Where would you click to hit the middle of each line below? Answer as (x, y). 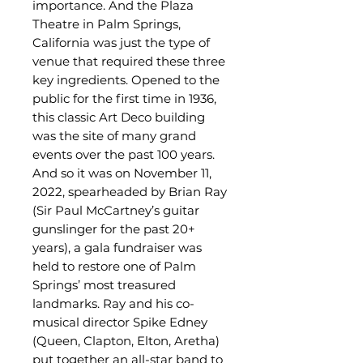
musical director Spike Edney (120, 322)
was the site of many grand (114, 136)
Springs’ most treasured (104, 285)
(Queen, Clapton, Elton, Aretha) (126, 341)
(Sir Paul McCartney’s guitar (116, 210)
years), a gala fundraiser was (117, 248)
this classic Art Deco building (119, 117)
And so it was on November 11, (122, 173)
